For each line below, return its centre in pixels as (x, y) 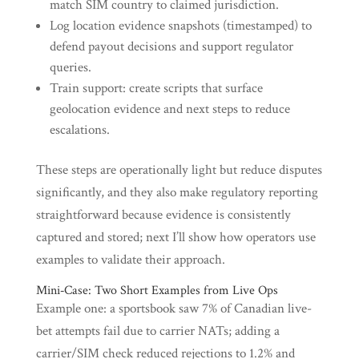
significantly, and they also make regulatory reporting (177, 192)
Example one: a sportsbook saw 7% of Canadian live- (173, 309)
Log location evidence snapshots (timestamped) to (180, 26)
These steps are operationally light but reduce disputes (179, 170)
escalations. (79, 130)
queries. (70, 67)
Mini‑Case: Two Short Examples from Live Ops (157, 290)
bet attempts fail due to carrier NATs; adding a (157, 331)
